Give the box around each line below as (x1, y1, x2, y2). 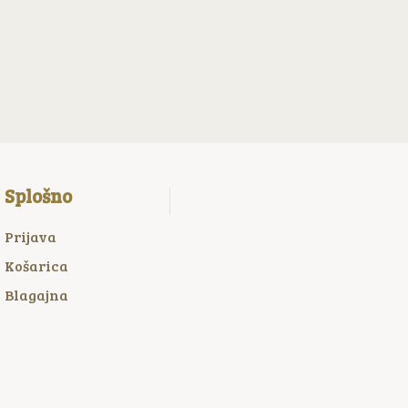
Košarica (5, 255, 69, 275)
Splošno (5, 183, 73, 209)
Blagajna (5, 284, 69, 304)
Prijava (5, 226, 57, 246)
